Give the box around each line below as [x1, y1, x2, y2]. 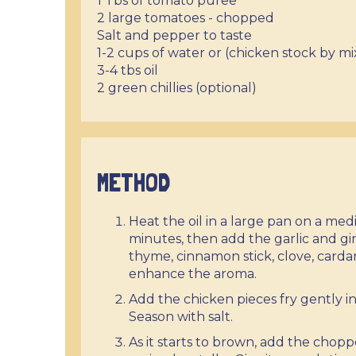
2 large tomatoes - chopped [97, 10, 274, 25]
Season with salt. [129, 309, 233, 324]
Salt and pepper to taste [97, 28, 252, 43]
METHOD [97, 168, 170, 198]
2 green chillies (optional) [97, 80, 257, 95]
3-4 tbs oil [97, 63, 158, 78]
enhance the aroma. [129, 266, 257, 281]
